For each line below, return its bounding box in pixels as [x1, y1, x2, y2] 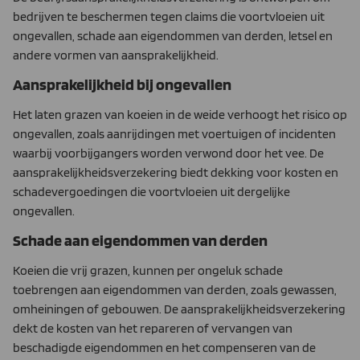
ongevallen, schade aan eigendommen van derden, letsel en [13, 27, 333, 43]
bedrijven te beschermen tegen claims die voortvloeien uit [13, 8, 325, 24]
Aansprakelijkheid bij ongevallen [13, 74, 231, 94]
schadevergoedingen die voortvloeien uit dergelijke [13, 183, 290, 199]
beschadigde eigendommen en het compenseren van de [13, 340, 316, 356]
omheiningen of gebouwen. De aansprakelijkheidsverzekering [13, 301, 346, 317]
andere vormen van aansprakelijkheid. [13, 47, 219, 63]
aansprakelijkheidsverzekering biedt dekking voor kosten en [13, 164, 338, 180]
